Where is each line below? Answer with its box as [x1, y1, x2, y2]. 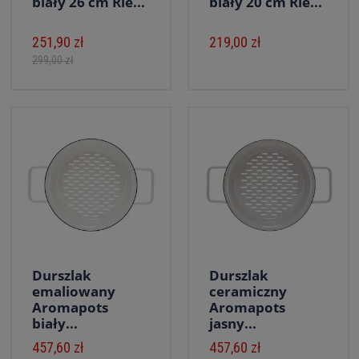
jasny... [209, 314, 256, 333]
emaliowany [31, 282, 115, 301]
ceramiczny [209, 282, 287, 301]
